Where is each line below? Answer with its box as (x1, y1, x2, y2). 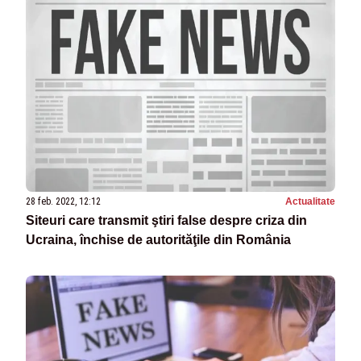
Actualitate (285, 196, 335, 208)
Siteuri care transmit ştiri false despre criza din (26, 214, 307, 228)
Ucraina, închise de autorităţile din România (26, 233, 291, 247)
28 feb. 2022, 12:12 (26, 196, 101, 208)
